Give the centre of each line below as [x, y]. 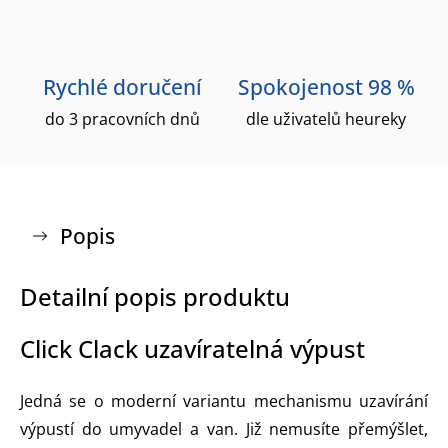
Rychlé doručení [122, 86]
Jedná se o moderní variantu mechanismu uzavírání [224, 400]
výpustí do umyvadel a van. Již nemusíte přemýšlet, [224, 428]
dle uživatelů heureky [326, 118]
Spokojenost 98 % [326, 86]
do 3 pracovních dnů [122, 118]
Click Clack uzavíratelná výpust [192, 348]
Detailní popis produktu [155, 296]
